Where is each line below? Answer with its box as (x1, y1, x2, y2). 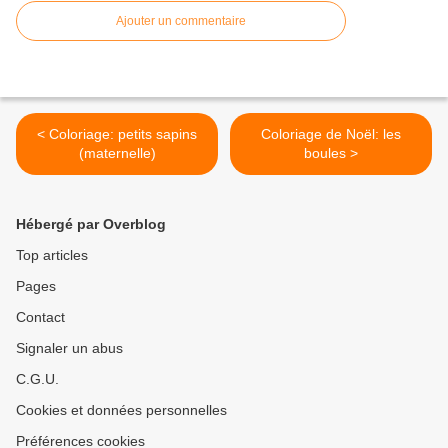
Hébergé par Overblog (16, 216, 166, 233)
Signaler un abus (16, 340, 123, 357)
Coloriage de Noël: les (261, 126, 401, 143)
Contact (16, 309, 65, 326)
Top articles (16, 247, 88, 264)
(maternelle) (78, 145, 156, 162)
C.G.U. (16, 371, 59, 388)
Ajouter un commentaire (116, 14, 246, 29)
